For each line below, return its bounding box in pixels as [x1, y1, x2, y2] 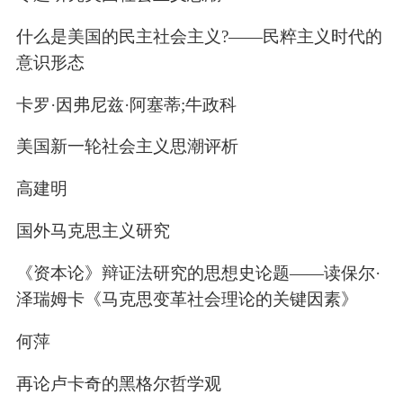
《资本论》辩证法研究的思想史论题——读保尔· [15, 264, 381, 283]
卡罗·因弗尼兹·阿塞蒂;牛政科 [15, 94, 237, 114]
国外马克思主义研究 [15, 221, 170, 241]
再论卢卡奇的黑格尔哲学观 [15, 373, 221, 393]
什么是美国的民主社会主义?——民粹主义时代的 [15, 26, 382, 46]
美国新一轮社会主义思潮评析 [15, 137, 238, 157]
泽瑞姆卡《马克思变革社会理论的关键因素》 [15, 290, 358, 309]
